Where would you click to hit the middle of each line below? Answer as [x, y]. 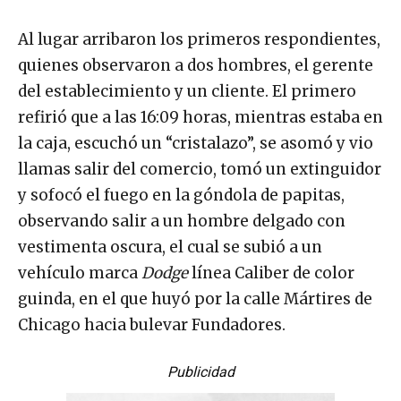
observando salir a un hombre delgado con [182, 222]
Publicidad [200, 372]
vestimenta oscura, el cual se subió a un [170, 247]
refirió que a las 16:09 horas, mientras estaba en [200, 118]
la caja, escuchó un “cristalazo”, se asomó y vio [196, 144]
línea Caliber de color [271, 273]
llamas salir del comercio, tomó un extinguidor [200, 170]
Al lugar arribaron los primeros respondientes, [199, 40]
